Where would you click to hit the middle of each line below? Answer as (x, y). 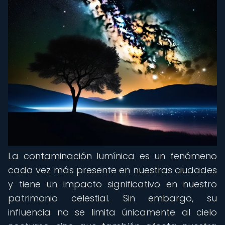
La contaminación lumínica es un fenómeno (113, 156)
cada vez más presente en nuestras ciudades (113, 170)
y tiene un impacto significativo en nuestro (113, 184)
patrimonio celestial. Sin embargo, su (113, 198)
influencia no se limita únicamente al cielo (113, 212)
